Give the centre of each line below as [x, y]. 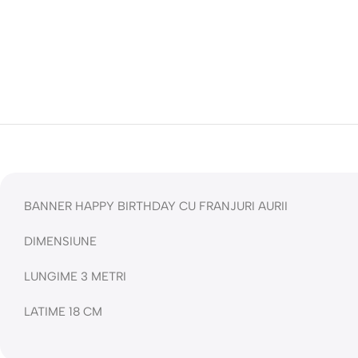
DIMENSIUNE [60, 241]
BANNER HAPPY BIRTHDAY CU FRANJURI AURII [156, 206]
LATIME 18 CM [63, 311]
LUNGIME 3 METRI [75, 276]
